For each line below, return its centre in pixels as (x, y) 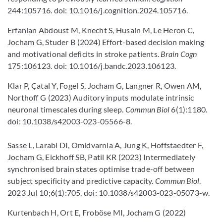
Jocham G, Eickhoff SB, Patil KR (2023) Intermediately (101, 157)
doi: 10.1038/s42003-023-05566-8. (70, 121)
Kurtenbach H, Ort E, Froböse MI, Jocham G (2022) (97, 212)
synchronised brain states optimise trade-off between (101, 169)
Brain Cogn (179, 54)
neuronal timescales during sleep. (66, 109)
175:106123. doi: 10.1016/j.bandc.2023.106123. (92, 66)
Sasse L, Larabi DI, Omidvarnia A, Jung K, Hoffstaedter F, (106, 145)
